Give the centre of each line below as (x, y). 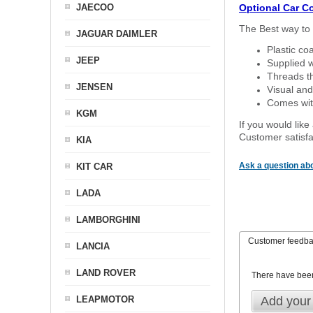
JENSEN (94, 87)
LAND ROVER (106, 273)
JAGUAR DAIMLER (117, 34)
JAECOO (95, 7)
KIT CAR (94, 167)
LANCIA (93, 246)
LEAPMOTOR (105, 299)
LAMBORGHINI (108, 220)
